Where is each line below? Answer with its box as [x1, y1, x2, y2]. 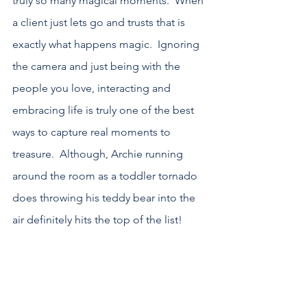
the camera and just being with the [12, 60, 183, 73]
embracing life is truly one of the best [12, 103, 197, 117]
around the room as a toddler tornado [12, 169, 200, 183]
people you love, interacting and [12, 82, 173, 95]
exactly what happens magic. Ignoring [12, 38, 202, 51]
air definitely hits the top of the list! [12, 213, 182, 227]
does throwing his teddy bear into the [12, 191, 198, 205]
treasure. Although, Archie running [12, 147, 186, 161]
